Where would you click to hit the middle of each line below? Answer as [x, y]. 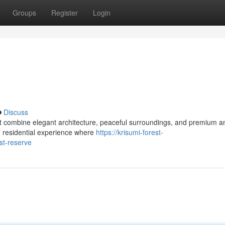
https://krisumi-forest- [130, 132]
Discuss [16, 112]
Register [65, 13]
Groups [24, 13]
